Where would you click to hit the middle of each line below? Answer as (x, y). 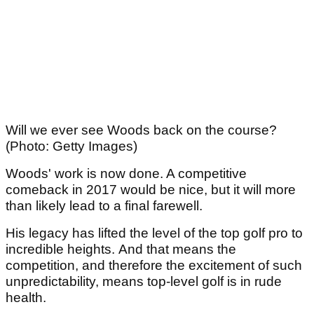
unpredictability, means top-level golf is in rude (144, 282)
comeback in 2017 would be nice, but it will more (151, 190)
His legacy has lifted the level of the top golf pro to (154, 233)
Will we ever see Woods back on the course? (141, 130)
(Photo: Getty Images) (71, 146)
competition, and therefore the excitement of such (154, 266)
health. (26, 298)
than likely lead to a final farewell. (106, 206)
